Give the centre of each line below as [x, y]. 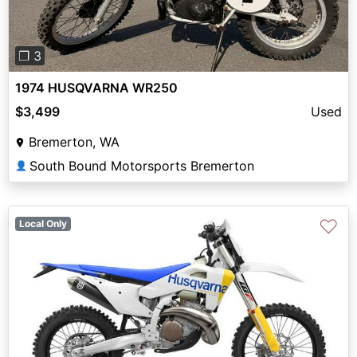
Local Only [43, 223]
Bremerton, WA [74, 141]
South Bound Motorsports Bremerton [142, 165]
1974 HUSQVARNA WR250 [96, 87]
